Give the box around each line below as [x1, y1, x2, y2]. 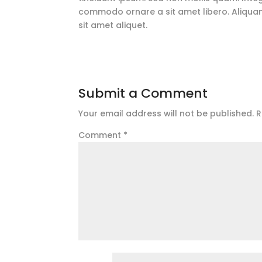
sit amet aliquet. [78, 19, 148, 31]
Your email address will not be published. [78, 108, 254, 119]
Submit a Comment [78, 84, 208, 102]
